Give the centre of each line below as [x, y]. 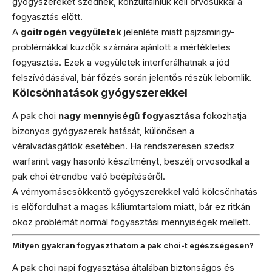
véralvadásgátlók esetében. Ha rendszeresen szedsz [123, 146]
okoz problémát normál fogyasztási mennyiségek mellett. [131, 222]
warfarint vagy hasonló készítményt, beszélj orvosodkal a [131, 161]
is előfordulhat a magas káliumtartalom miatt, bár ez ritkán [131, 207]
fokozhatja [223, 116]
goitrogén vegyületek [71, 32]
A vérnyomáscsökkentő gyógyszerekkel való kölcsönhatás [135, 192]
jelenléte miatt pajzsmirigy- [178, 32]
